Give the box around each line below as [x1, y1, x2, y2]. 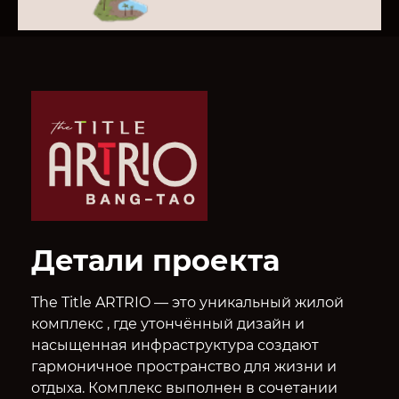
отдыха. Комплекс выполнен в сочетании [30, 379, 338, 396]
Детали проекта [30, 242, 280, 278]
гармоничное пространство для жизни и [30, 357, 337, 375]
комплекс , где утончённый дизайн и [30, 314, 305, 332]
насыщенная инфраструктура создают [30, 336, 319, 354]
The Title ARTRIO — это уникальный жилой [30, 293, 344, 311]
